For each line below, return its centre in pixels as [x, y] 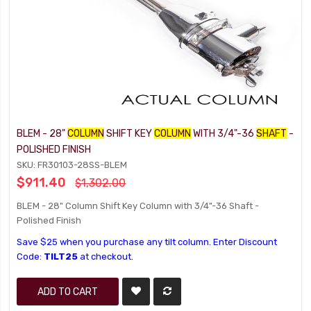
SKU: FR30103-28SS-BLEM [72, 165]
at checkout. [106, 257]
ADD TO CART [68, 292]
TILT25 [61, 257]
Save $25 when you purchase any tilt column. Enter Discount [147, 242]
